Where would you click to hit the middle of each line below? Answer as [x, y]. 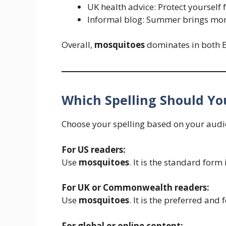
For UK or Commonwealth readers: [135, 188]
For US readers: [94, 149]
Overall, [78, 45]
